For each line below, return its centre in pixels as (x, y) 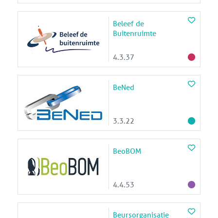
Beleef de (128, 23)
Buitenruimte (135, 33)
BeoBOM (127, 151)
